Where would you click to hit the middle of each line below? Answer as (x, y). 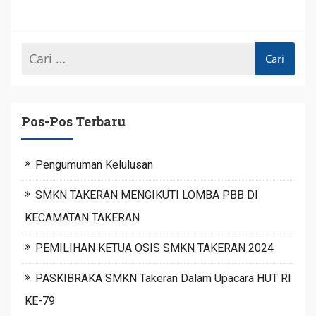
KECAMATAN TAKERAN (82, 217)
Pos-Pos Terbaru (73, 121)
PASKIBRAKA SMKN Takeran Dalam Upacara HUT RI (163, 278)
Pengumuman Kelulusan (94, 164)
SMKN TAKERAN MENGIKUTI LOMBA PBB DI (147, 195)
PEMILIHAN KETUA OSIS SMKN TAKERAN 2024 (154, 248)
